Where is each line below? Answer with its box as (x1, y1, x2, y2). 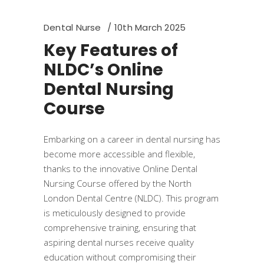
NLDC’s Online (44, 58, 163, 81)
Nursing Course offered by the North (44, 177, 192, 189)
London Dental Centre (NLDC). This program (44, 192, 219, 204)
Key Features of (44, 39, 178, 62)
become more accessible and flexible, (44, 148, 195, 160)
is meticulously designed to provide (44, 207, 186, 219)
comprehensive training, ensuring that (44, 222, 196, 233)
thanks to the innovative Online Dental (44, 163, 197, 174)
